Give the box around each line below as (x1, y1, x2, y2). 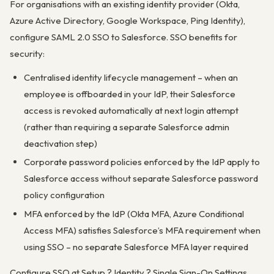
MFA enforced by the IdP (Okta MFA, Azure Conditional (23, 208, 244, 220)
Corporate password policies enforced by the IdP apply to (23, 156, 260, 168)
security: (10, 48, 45, 60)
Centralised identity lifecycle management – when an (23, 71, 238, 83)
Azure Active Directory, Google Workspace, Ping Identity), (10, 15, 245, 27)
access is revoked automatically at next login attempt (23, 104, 239, 116)
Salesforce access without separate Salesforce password (23, 172, 258, 185)
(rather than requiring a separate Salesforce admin (23, 120, 229, 133)
